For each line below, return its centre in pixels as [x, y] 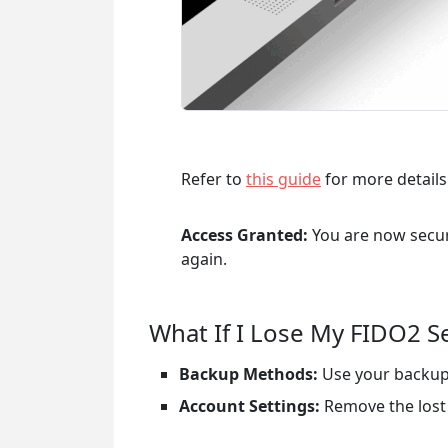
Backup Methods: [248, 373]
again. [204, 258]
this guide [283, 178]
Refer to [213, 178]
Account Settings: [249, 405]
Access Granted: [244, 234]
